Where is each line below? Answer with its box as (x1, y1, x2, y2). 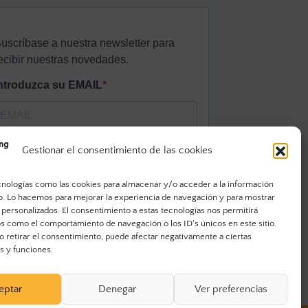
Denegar (98, 283, 137, 295)
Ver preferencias (194, 283, 267, 295)
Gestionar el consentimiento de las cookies (22, 144, 213, 156)
